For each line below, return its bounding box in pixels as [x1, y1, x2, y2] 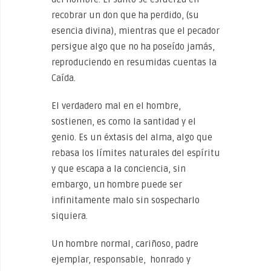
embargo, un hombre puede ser [51, 179, 182, 190]
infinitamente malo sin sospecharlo [51, 195, 200, 206]
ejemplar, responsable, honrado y [51, 254, 191, 265]
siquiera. [51, 211, 88, 221]
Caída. [51, 73, 76, 83]
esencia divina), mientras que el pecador [51, 25, 220, 36]
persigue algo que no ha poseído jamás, [51, 41, 215, 52]
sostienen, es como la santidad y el [51, 116, 196, 127]
